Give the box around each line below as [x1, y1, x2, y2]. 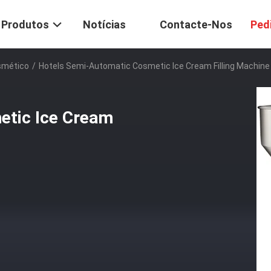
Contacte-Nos [160, 18, 232, 31]
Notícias [83, 18, 126, 31]
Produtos [1, 18, 49, 31]
